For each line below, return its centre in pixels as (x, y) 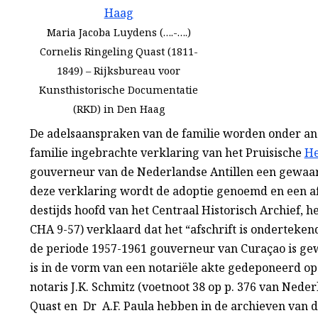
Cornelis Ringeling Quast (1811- (119, 52)
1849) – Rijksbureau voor (119, 71)
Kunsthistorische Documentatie (119, 90)
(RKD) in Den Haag (119, 109)
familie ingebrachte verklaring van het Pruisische (167, 153)
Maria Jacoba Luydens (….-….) (119, 33)
